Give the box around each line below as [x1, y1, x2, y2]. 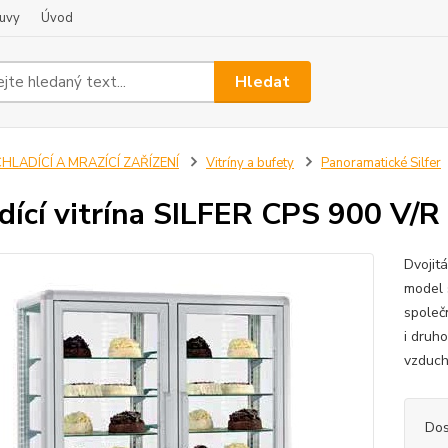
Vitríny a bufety [205, 154, 294, 172]
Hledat [235, 70, 291, 93]
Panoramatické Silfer [320, 154, 441, 172]
